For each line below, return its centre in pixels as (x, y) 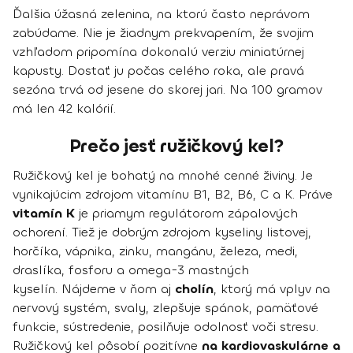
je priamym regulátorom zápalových (186, 214)
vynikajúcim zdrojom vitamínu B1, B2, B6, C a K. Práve (173, 195)
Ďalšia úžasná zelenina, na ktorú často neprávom (161, 14)
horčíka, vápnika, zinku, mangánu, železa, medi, (155, 251)
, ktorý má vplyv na (272, 289)
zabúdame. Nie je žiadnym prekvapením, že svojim (163, 33)
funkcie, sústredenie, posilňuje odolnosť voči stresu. (165, 327)
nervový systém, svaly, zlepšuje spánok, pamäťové (165, 308)
